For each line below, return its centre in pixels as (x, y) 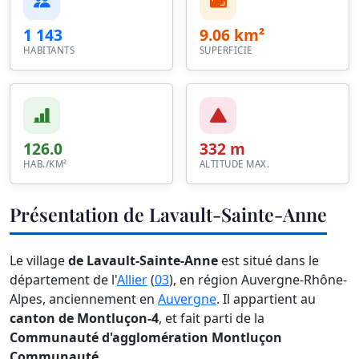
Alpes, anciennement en (84, 299)
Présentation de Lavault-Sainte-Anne (168, 214)
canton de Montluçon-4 (84, 319)
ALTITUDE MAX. (234, 163)
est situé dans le (268, 261)
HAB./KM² (45, 163)
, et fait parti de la (212, 319)
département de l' (63, 280)
